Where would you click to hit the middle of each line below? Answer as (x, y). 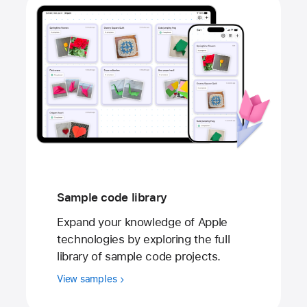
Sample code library (112, 197)
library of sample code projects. (139, 257)
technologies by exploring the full (144, 240)
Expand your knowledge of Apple (142, 222)
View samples (88, 279)
